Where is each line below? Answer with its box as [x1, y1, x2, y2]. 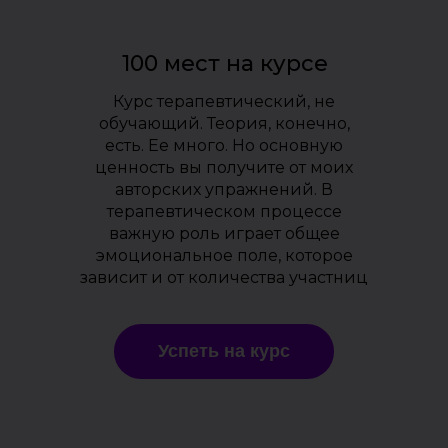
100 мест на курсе [121, 50, 328, 77]
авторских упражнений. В [115, 180, 333, 199]
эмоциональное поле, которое [95, 246, 353, 265]
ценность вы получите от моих [95, 158, 353, 177]
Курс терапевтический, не [113, 92, 335, 111]
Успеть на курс [158, 341, 290, 361]
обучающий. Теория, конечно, [98, 114, 350, 133]
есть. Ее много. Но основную [105, 136, 343, 155]
